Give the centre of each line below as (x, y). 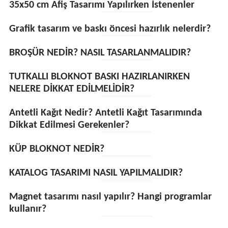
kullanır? (27, 209)
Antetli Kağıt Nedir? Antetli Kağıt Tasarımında (105, 113)
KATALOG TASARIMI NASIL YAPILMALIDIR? (96, 173)
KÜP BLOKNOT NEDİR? (56, 149)
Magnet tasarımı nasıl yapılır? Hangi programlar (110, 197)
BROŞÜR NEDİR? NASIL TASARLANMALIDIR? (100, 53)
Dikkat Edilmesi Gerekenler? (69, 125)
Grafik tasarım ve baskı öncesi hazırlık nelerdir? (110, 29)
